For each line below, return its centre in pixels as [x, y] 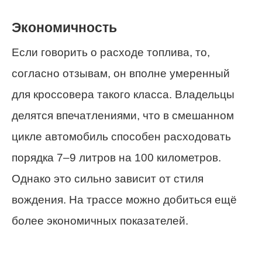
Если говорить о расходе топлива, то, [111, 52]
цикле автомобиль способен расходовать [121, 136]
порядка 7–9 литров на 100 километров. [116, 157]
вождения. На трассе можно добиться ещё [124, 199]
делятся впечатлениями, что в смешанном [123, 115]
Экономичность [64, 28]
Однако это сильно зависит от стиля [108, 178]
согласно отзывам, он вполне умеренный [121, 73]
